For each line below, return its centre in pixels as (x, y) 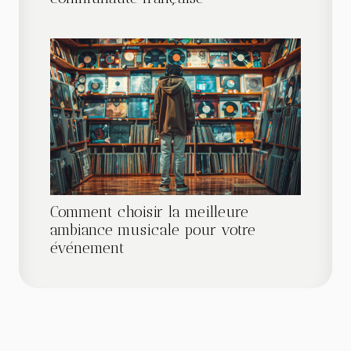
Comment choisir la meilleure (149, 212)
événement (87, 248)
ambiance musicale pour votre (153, 230)
